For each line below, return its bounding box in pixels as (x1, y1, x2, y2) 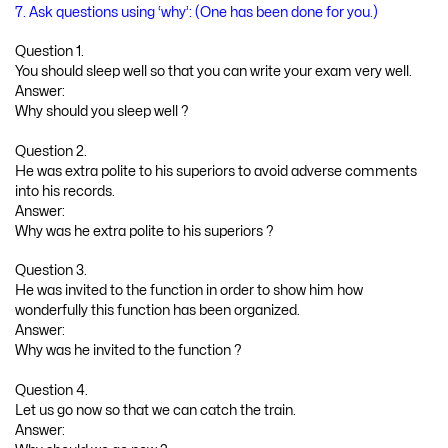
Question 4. (15, 384, 88, 398)
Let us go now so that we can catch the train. (15, 404, 296, 418)
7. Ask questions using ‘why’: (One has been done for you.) (15, 5, 378, 19)
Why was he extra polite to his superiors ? (15, 224, 274, 238)
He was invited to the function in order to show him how (15, 284, 363, 298)
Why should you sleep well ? (15, 105, 189, 119)
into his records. (15, 184, 115, 198)
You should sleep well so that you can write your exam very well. (15, 65, 412, 79)
